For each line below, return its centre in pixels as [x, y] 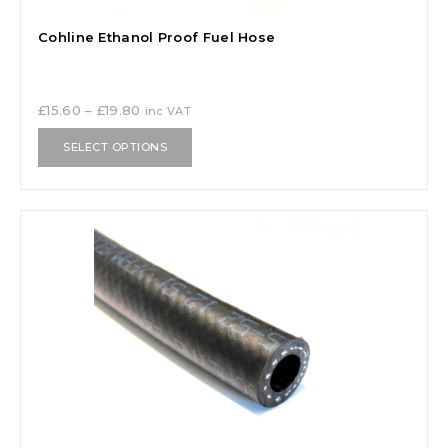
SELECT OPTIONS [115, 146]
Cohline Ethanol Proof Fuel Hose [157, 37]
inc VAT [167, 110]
